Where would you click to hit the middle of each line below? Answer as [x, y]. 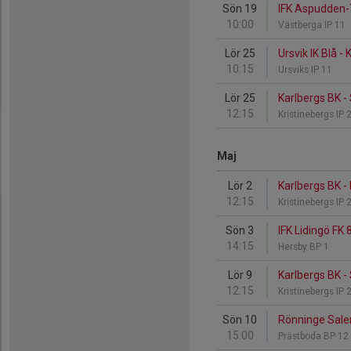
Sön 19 [240, 9]
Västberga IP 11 [313, 25]
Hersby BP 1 [305, 247]
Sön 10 [240, 320]
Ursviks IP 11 [306, 70]
